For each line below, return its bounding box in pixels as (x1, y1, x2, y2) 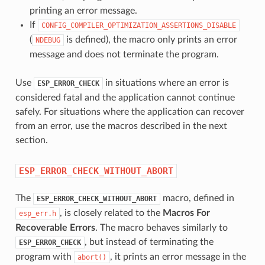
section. (15, 135, 48, 145)
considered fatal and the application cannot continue (15, 92, 235, 102)
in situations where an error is (102, 77, 229, 88)
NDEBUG (35, 35, 60, 44)
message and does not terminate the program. (29, 49, 219, 59)
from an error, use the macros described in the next (15, 121, 227, 131)
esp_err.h (18, 209, 56, 218)
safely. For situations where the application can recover (15, 106, 244, 117)
